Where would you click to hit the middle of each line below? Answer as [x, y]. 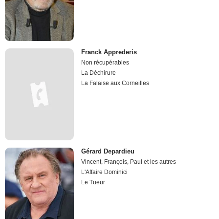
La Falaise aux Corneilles [115, 83]
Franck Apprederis [109, 52]
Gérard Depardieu [108, 152]
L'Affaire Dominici [105, 172]
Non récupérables [105, 62]
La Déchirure [99, 73]
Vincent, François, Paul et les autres [129, 162]
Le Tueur [93, 183]
